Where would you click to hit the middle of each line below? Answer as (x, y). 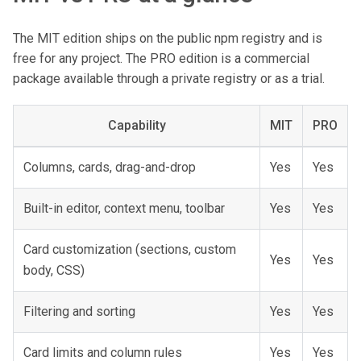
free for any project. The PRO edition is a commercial (161, 58)
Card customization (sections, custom (130, 249)
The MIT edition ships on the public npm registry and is (168, 38)
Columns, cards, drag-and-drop (110, 167)
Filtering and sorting (79, 311)
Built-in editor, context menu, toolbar (124, 208)
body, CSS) (54, 270)
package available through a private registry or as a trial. (169, 79)
